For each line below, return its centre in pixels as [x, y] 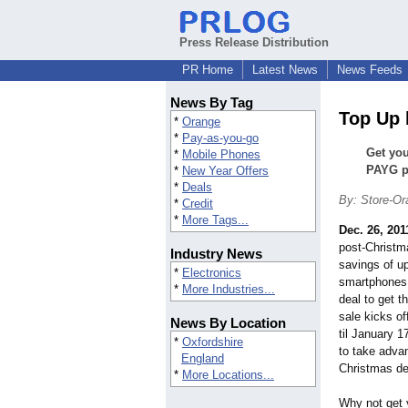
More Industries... [229, 290]
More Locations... [228, 375]
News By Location [228, 323]
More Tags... [215, 220]
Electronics [212, 273]
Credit [198, 204]
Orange [201, 122]
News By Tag [212, 103]
